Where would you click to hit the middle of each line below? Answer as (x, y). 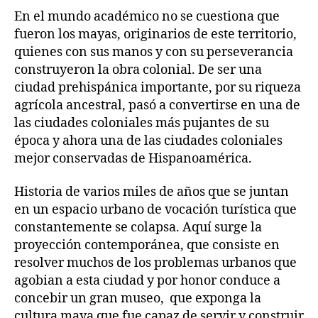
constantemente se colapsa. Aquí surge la (138, 227)
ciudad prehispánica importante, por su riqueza (158, 87)
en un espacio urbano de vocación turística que (155, 210)
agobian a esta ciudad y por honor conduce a (147, 281)
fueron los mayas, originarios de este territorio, (157, 34)
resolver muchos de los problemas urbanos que (155, 263)
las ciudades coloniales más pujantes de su (142, 123)
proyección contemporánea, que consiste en (147, 245)
